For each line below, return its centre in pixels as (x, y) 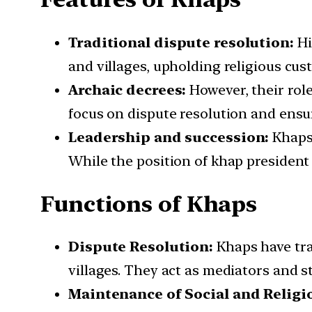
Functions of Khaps (149, 204)
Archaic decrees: (127, 90)
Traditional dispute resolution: (181, 42)
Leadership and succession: (169, 137)
